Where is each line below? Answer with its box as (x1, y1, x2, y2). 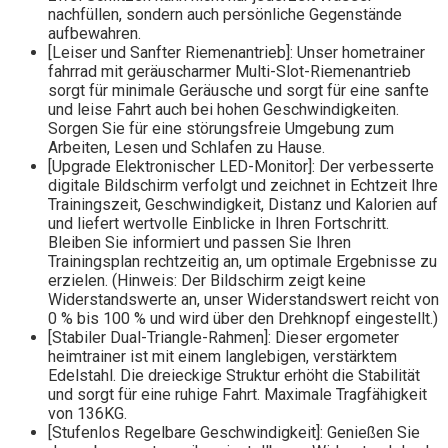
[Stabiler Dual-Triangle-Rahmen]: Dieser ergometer (48, 328, 399, 348)
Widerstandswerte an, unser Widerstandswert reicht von (48, 290, 439, 310)
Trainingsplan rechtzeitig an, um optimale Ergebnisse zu (48, 252, 437, 272)
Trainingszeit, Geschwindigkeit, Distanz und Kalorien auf (48, 195, 438, 215)
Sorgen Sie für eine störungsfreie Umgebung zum (48, 119, 394, 139)
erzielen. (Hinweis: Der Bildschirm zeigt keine (48, 271, 366, 291)
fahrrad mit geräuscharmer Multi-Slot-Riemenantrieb (48, 62, 411, 82)
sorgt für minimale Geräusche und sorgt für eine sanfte (48, 81, 429, 101)
